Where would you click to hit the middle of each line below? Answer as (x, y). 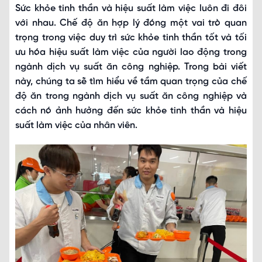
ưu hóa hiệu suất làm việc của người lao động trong (131, 52)
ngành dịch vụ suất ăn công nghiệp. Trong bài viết (131, 67)
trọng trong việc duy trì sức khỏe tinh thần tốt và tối (131, 38)
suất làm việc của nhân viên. (76, 125)
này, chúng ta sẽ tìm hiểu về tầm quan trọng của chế (131, 82)
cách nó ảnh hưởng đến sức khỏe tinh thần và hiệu (131, 111)
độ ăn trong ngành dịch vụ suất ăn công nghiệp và (131, 96)
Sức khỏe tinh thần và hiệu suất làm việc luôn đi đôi (131, 8)
